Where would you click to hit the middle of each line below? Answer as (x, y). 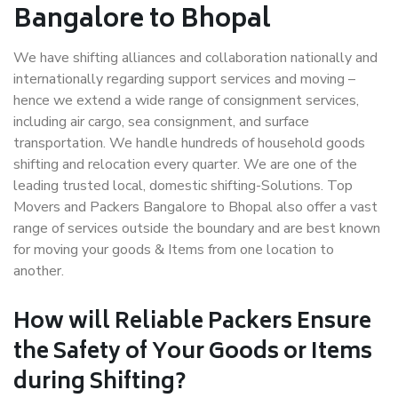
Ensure (332, 323)
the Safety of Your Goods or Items (193, 353)
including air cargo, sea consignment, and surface (161, 122)
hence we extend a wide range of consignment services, (186, 100)
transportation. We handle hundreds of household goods (189, 143)
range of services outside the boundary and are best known (197, 228)
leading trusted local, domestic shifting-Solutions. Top (183, 186)
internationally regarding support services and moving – (184, 79)
